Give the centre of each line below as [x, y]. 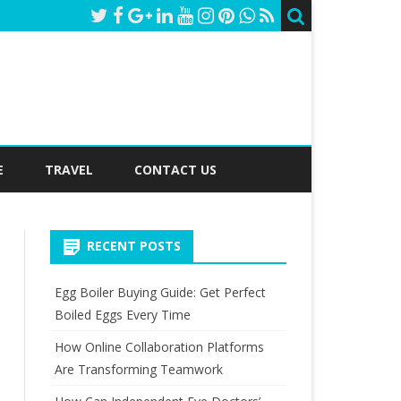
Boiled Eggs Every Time [122, 315]
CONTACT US [175, 170]
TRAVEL [69, 170]
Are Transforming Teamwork [138, 369]
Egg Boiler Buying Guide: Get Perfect [160, 292]
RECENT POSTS [133, 246]
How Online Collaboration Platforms [159, 347]
